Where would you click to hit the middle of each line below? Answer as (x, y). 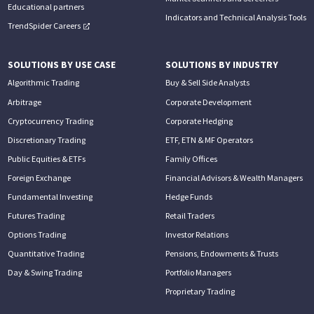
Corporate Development (209, 102)
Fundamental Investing (50, 196)
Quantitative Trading (46, 254)
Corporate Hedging (199, 121)
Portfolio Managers (199, 273)
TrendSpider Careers (45, 25)
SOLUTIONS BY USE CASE (61, 65)
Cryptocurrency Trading (50, 121)
